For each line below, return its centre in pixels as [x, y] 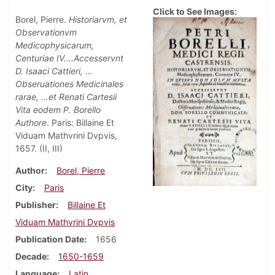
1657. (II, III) [39, 149]
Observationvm [46, 33]
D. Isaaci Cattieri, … [54, 71]
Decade [31, 257]
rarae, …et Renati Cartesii [66, 97]
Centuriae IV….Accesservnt [69, 58]
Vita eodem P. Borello [58, 110]
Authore [31, 123]
